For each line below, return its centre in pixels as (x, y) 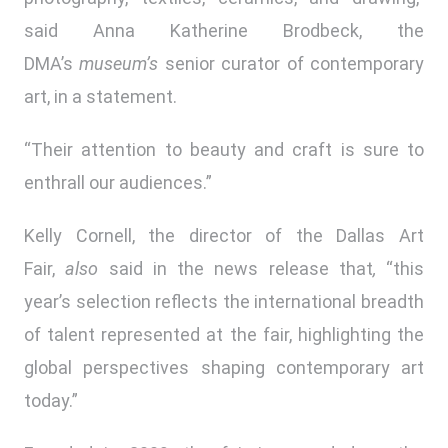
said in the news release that (240, 269)
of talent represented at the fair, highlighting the (224, 335)
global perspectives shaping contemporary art (224, 368)
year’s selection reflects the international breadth (224, 302)
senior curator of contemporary (294, 64)
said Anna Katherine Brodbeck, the (224, 31)
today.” (51, 401)
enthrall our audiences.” (118, 183)
